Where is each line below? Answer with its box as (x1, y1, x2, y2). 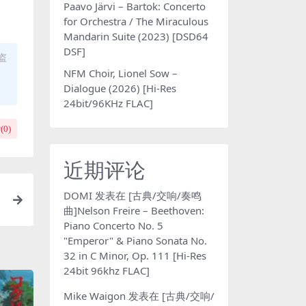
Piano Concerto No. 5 (64, 218, 163, 232)
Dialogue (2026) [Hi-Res (64, 81, 176, 95)
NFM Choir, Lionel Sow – (64, 66, 178, 80)
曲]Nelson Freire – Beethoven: (64, 203, 204, 217)
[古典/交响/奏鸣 (128, 188, 201, 202)
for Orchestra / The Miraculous (64, 14, 208, 28)
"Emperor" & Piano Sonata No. (64, 233, 207, 247)
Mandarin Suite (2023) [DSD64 (64, 29, 208, 43)
